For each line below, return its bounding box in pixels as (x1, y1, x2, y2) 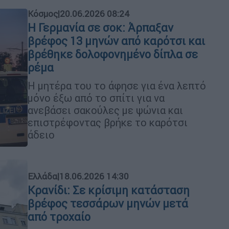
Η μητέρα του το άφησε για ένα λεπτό (28, 79, 206, 93)
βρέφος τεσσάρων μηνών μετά (28, 196, 188, 211)
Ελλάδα (28, 170, 57, 182)
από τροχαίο (28, 210, 90, 224)
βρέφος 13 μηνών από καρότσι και (28, 34, 205, 49)
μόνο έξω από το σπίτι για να (28, 91, 165, 105)
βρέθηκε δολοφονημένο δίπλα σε (28, 48, 198, 62)
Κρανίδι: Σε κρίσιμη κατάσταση (28, 183, 190, 197)
